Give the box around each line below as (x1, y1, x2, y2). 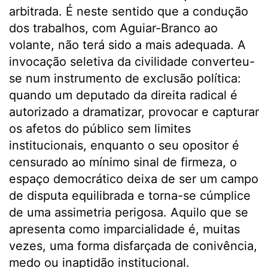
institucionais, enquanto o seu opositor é (9, 138, 239, 153)
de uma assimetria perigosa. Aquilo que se (9, 205, 248, 220)
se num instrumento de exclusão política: (9, 71, 241, 86)
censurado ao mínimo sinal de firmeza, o (9, 155, 237, 170)
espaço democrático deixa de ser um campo (9, 172, 258, 187)
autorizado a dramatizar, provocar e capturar (9, 105, 259, 120)
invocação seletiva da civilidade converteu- (9, 54, 255, 69)
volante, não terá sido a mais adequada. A (9, 38, 246, 53)
